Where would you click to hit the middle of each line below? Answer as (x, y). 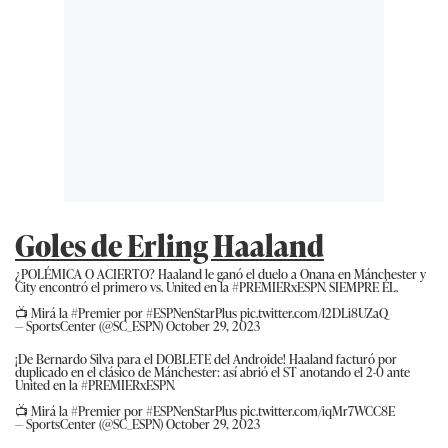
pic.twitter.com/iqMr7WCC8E (317, 410)
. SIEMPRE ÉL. (361, 286)
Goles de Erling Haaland (169, 244)
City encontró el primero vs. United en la (123, 286)
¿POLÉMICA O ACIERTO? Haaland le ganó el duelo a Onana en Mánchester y (220, 273)
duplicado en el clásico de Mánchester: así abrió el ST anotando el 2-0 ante (212, 371)
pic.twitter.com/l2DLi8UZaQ (314, 312)
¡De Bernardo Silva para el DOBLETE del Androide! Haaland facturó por (206, 358)
